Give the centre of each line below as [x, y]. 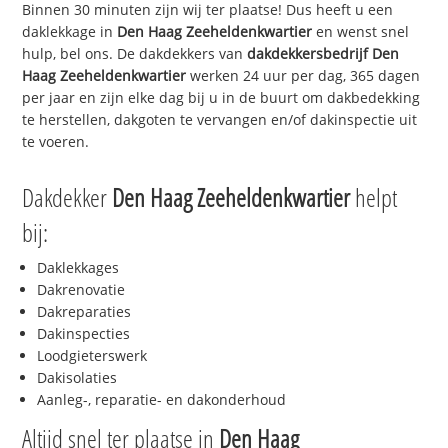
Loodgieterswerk [92, 355]
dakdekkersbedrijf [310, 54]
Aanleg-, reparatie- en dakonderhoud [162, 399]
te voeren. [56, 142]
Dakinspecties [84, 333]
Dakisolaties [77, 377]
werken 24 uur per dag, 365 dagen [305, 76]
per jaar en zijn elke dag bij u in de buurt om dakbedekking [221, 98]
